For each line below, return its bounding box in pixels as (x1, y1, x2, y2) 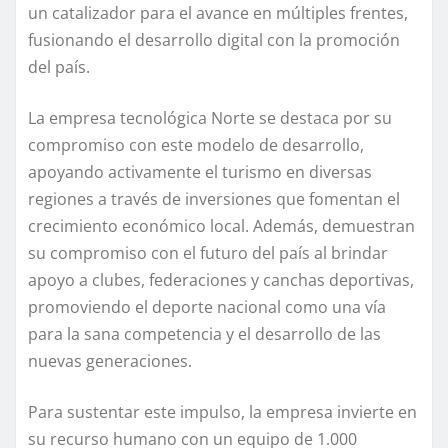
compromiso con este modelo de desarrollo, (28, 134, 364, 157)
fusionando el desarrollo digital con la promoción (28, 29, 400, 52)
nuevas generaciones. (28, 350, 192, 373)
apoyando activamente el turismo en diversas (28, 161, 372, 184)
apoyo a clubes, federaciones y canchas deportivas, (28, 269, 414, 292)
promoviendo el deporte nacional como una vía (28, 296, 386, 319)
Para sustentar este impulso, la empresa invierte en (28, 401, 417, 424)
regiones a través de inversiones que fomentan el (28, 188, 400, 211)
